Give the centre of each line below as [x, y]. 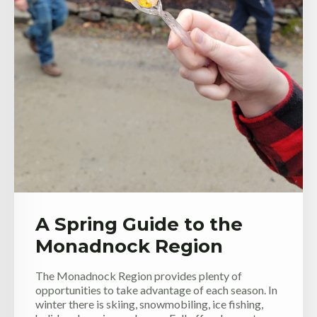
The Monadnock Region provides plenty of [139, 276]
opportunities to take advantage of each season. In [156, 290]
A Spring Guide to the [139, 225]
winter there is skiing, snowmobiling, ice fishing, [149, 304]
